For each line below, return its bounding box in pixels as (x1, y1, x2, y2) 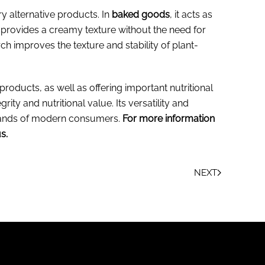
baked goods (112, 8, 170, 20)
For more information (122, 112, 215, 124)
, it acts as (170, 8, 212, 20)
